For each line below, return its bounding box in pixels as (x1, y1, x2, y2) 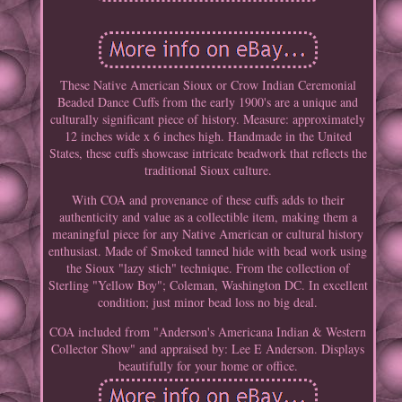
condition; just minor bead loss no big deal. (98, 293, 319, 311)
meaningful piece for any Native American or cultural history (52, 225, 364, 243)
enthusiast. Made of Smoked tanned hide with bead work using (48, 242, 368, 260)
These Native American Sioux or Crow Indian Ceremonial (59, 76, 356, 94)
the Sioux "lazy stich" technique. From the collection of (66, 259, 350, 277)
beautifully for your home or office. (118, 357, 298, 375)
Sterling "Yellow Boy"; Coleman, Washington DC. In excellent (48, 276, 368, 294)
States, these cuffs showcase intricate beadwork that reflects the (48, 144, 367, 162)
